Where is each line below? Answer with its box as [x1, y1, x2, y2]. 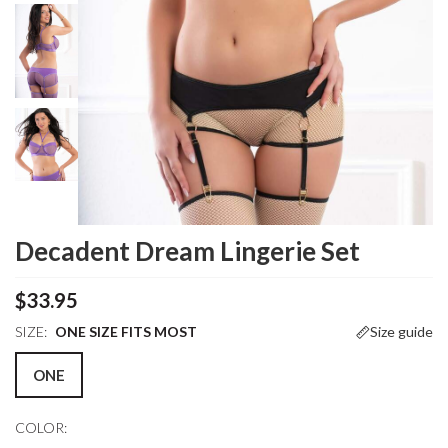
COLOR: [15, 418, 67, 436]
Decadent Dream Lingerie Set [15, 234, 360, 267]
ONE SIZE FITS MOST [52, 322, 197, 340]
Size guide [370, 322, 433, 340]
